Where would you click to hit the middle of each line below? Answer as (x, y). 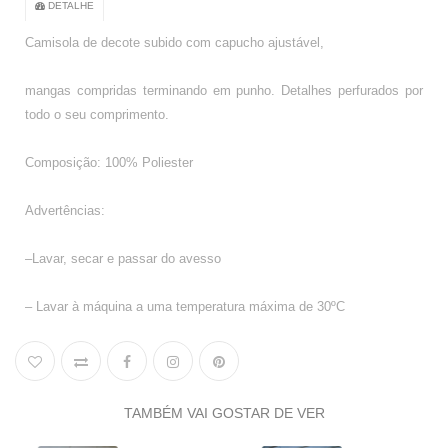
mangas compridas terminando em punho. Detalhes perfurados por (224, 91)
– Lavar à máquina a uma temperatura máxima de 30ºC (185, 307)
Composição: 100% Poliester (109, 163)
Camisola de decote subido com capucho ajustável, (174, 43)
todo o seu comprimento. (97, 115)
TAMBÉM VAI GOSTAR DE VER (224, 413)
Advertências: (65, 211)
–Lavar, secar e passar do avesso (123, 259)
